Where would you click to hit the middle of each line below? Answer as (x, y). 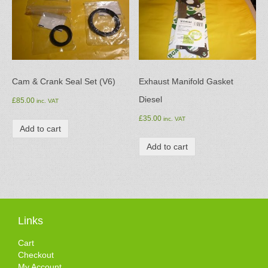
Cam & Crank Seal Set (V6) (64, 82)
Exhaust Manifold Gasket (186, 82)
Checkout (36, 255)
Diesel (151, 100)
